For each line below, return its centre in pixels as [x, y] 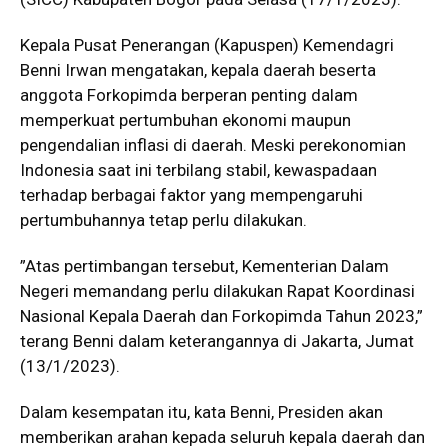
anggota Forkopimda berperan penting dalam [189, 94]
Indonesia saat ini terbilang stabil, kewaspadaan [198, 169]
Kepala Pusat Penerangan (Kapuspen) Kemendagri [207, 44]
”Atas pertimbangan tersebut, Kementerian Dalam [204, 265]
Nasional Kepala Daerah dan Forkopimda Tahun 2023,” [221, 315]
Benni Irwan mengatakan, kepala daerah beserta [198, 69]
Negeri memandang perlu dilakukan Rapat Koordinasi [217, 290]
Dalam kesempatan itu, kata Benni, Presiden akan [201, 411]
